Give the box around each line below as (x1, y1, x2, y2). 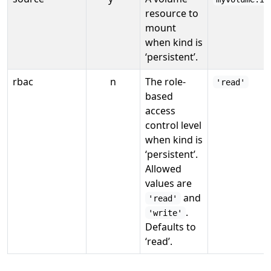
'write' (148, 207, 183, 218)
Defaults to (145, 220, 196, 233)
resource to (145, 6, 198, 20)
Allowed (145, 162, 181, 175)
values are (145, 176, 192, 190)
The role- (145, 74, 186, 88)
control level (145, 118, 201, 132)
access (145, 103, 175, 117)
